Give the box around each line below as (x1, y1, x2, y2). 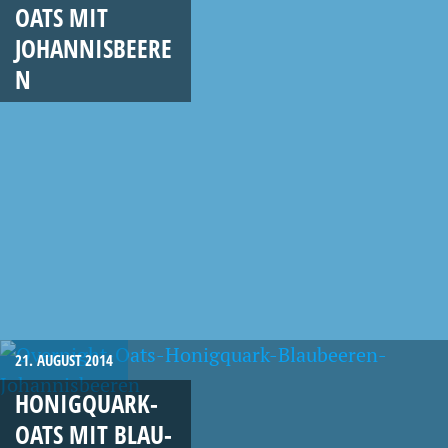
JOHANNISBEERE (15, 30, 172, 65)
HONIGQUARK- (15, 385, 158, 420)
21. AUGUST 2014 (15, 350, 113, 370)
